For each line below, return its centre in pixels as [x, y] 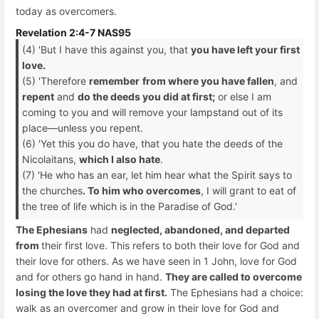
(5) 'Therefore [56, 81]
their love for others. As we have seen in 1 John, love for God [156, 261]
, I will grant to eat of [249, 191]
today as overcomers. [66, 11]
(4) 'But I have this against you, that [106, 50]
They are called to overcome [234, 277]
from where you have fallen [208, 81]
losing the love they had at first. [91, 293]
